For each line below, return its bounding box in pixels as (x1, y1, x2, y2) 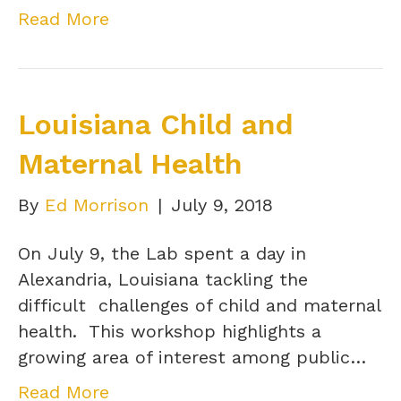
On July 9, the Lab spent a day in (18, 242, 306, 264)
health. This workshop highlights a (18, 320, 321, 342)
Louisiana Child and (18, 107, 294, 141)
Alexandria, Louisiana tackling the (18, 268, 308, 290)
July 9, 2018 (171, 193, 273, 216)
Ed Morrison (45, 193, 149, 216)
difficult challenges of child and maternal (18, 294, 380, 316)
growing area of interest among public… (18, 346, 366, 368)
